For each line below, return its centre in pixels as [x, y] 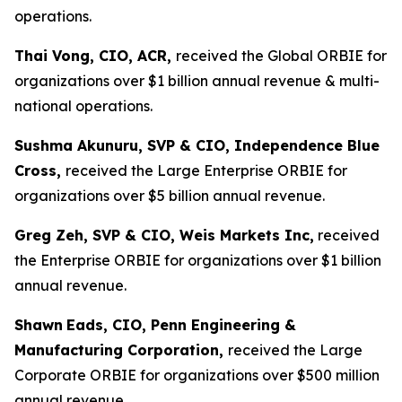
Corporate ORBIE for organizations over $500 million [197, 376]
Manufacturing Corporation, [121, 350]
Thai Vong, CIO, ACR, [95, 56]
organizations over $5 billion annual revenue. [170, 196]
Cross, [40, 171]
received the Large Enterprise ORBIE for [206, 171]
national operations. [83, 106]
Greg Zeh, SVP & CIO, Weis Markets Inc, [164, 236]
